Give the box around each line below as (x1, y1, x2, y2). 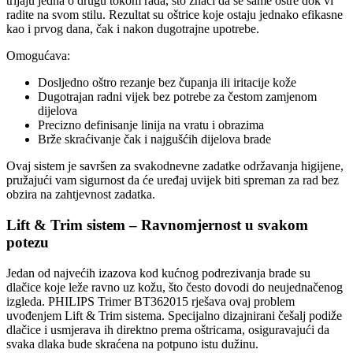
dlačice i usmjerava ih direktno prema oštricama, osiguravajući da (6, 322, 329, 336)
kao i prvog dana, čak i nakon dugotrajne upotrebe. (6, 22, 259, 36)
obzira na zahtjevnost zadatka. (6, 188, 155, 202)
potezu (6, 234, 49, 251)
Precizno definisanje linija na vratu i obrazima (38, 118, 264, 132)
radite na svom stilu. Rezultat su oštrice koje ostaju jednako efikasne (6, 8, 343, 22)
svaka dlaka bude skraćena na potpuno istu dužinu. (6, 336, 258, 351)
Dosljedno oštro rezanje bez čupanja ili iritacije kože (38, 76, 296, 90)
